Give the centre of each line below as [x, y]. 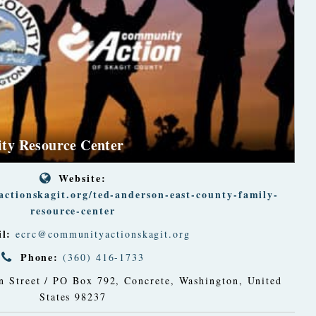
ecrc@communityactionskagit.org [103, 233]
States [55, 296]
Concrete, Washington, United [203, 280]
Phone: [39, 257]
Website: [83, 178]
